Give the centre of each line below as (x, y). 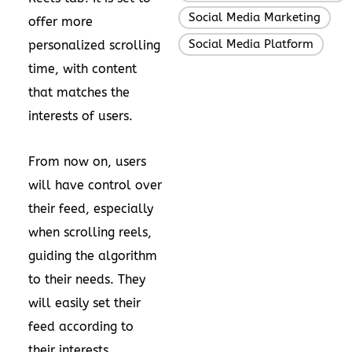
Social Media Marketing (255, 17)
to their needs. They (87, 279)
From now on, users (87, 161)
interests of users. (81, 115)
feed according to (81, 326)
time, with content (82, 68)
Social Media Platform (251, 44)
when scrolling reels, (90, 232)
